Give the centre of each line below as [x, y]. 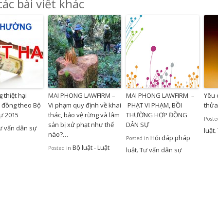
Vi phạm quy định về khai [85, 105]
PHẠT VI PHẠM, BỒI [154, 105]
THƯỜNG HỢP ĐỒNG [157, 115]
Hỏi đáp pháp [170, 138]
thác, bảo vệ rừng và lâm [84, 115]
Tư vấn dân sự [161, 150]
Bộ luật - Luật [91, 148]
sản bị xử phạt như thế [81, 125]
